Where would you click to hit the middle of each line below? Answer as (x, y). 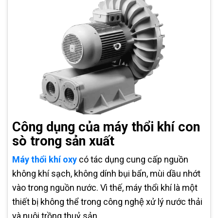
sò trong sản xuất (63, 141)
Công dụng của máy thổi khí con (106, 127)
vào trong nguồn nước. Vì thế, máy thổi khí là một (105, 188)
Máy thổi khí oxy (45, 160)
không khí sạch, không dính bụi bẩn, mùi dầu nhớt (106, 174)
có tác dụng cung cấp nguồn (133, 160)
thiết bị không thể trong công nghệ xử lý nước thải (107, 202)
